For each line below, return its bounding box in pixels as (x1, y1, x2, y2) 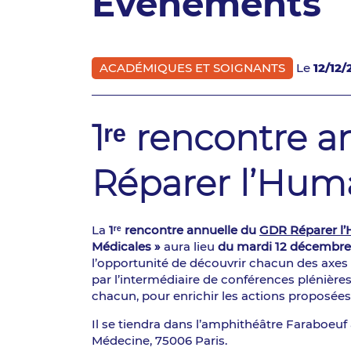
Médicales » (92, 239, 161, 254)
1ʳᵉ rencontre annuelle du (109, 223, 259, 237)
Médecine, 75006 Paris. (92, 333, 227, 348)
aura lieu (161, 239, 218, 254)
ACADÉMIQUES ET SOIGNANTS (100, 60, 285, 75)
